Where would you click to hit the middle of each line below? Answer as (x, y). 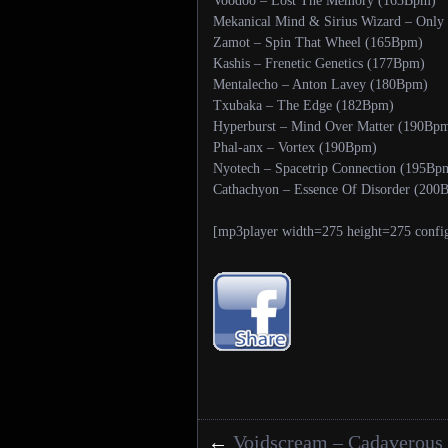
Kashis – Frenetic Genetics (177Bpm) (319, 63)
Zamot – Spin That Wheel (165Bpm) (318, 42)
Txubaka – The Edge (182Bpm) (303, 105)
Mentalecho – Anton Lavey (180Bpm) (320, 84)
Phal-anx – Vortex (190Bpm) (295, 147)
